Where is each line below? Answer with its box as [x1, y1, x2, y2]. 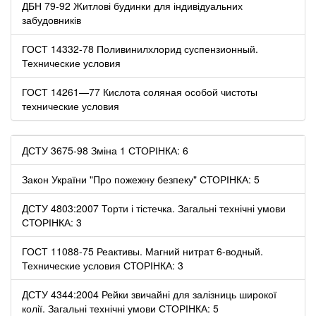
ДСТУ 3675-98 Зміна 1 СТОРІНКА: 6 [22, 142, 188, 157]
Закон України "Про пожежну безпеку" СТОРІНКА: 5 [22, 171, 260, 186]
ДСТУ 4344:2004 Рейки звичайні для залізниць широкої [22, 286, 276, 301]
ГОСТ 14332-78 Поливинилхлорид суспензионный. [22, 41, 258, 56]
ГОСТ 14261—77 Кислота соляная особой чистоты [22, 84, 257, 99]
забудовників [22, 12, 81, 27]
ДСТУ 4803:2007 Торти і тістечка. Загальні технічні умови [22, 200, 286, 215]
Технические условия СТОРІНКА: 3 [22, 257, 183, 272]
